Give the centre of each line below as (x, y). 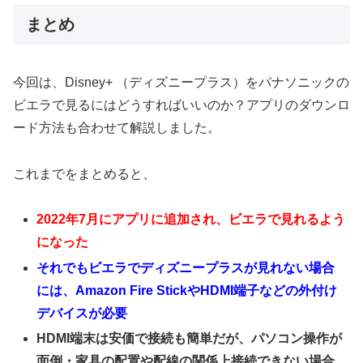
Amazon (103, 290)
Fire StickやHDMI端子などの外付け (234, 290)
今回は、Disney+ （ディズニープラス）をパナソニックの (181, 82)
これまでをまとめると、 (84, 173)
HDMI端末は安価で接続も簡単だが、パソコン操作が (190, 338)
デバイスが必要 (82, 313)
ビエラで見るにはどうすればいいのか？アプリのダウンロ (181, 105)
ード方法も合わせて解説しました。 (117, 127)
